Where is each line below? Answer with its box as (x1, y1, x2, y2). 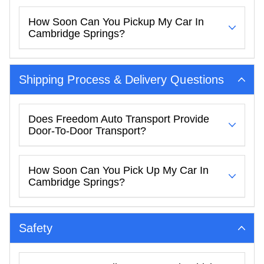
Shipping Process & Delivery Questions (19, 72, 224, 86)
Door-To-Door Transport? (28, 124, 146, 137)
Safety (19, 221, 53, 235)
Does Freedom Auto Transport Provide (28, 113, 209, 125)
